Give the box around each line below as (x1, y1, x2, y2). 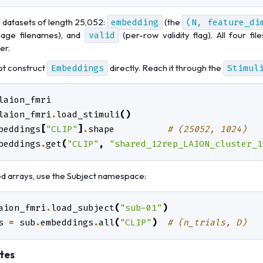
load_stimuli (56, 109, 120, 121)
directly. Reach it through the (108, 62, 223, 74)
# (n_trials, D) (167, 217, 247, 229)
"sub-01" (120, 202, 162, 214)
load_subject (51, 202, 114, 214)
